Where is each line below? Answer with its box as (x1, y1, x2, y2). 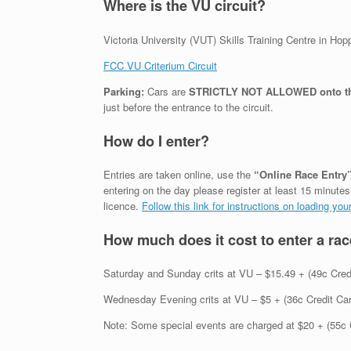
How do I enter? (103, 130, 209, 151)
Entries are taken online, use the (103, 166, 254, 182)
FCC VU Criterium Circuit (103, 57, 217, 73)
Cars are (144, 83, 189, 99)
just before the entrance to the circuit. (103, 99, 273, 114)
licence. (103, 197, 142, 213)
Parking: (103, 83, 144, 99)
